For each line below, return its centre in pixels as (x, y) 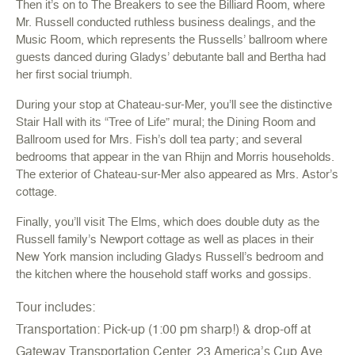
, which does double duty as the (238, 221)
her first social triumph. (74, 74)
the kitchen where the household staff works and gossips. (164, 274)
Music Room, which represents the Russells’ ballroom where (172, 39)
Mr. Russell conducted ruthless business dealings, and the (166, 22)
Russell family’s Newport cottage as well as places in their (165, 239)
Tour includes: (55, 307)
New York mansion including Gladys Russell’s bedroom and (170, 256)
